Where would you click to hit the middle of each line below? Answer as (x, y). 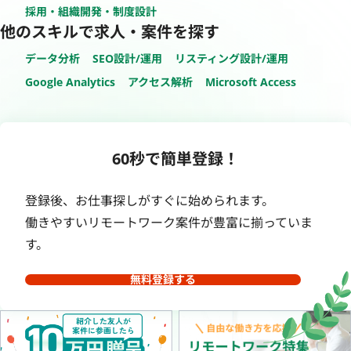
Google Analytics (70, 81)
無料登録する (163, 279)
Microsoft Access (251, 81)
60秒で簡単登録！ (175, 158)
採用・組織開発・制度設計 (91, 11)
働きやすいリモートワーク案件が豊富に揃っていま (169, 222)
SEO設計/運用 (127, 58)
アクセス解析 (160, 81)
